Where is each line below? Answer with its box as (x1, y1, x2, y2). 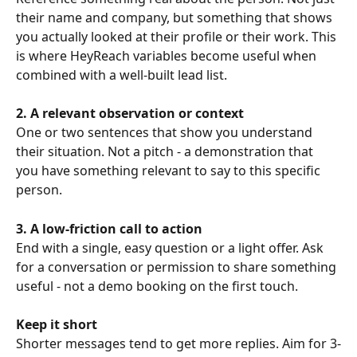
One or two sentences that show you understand (16, 124, 316, 142)
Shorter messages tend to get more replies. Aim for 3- (16, 335, 341, 353)
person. (16, 181, 62, 199)
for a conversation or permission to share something (16, 257, 339, 276)
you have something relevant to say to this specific (16, 162, 324, 180)
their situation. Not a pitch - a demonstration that (16, 143, 316, 161)
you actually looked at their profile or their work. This (16, 27, 339, 45)
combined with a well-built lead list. (16, 65, 227, 84)
